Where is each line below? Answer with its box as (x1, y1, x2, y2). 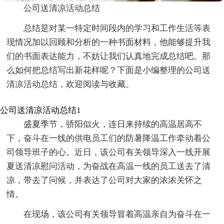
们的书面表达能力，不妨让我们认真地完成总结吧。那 (6, 51, 211, 61)
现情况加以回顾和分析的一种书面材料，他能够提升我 (6, 37, 211, 47)
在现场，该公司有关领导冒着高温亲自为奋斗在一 (23, 209, 211, 219)
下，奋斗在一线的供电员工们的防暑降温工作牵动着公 (6, 133, 211, 143)
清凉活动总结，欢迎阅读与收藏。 (6, 79, 134, 89)
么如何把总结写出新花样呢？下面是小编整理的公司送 (6, 65, 211, 75)
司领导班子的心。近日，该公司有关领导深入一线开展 (6, 147, 211, 157)
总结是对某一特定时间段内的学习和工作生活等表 (23, 23, 211, 33)
